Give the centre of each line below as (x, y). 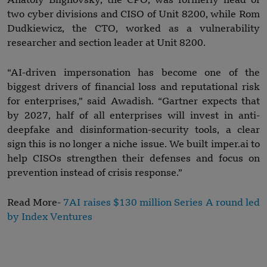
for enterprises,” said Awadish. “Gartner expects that (133, 102)
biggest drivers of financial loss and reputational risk (133, 87)
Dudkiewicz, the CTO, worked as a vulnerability (133, 29)
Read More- (35, 203)
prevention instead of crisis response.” (95, 173)
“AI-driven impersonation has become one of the (133, 73)
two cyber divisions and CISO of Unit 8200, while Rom (133, 15)
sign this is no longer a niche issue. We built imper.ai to (133, 145)
